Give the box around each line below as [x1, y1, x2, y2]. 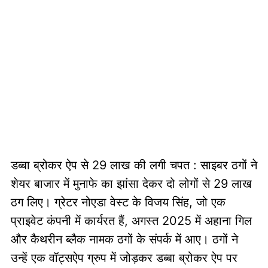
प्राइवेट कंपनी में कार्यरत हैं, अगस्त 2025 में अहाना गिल [10, 214, 252, 228]
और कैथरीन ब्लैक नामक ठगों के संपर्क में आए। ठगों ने [10, 232, 238, 246]
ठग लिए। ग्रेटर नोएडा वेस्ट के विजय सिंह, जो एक [10, 195, 226, 209]
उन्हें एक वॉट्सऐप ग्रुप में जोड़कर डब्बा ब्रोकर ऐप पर [10, 251, 237, 265]
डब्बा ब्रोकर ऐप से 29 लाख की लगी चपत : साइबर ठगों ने [10, 158, 257, 172]
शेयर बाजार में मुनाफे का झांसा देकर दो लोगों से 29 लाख [10, 176, 252, 191]
